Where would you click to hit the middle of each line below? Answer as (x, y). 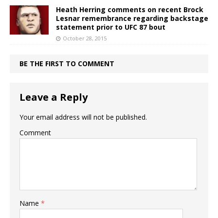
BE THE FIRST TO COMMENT (67, 64)
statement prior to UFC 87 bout (111, 27)
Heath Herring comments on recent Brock (130, 10)
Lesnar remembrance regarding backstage (132, 18)
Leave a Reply (54, 97)
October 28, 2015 (85, 38)
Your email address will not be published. (83, 117)
